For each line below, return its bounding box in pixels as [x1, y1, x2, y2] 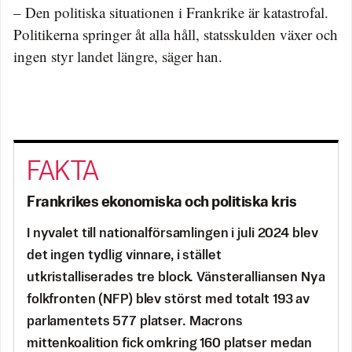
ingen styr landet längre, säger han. [13, 46, 222, 66]
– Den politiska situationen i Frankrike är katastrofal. [13, 2, 328, 22]
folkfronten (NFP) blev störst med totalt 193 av [27, 292, 310, 306]
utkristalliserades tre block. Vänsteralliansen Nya [27, 270, 325, 284]
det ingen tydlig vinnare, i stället [27, 248, 222, 262]
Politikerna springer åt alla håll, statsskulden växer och [13, 24, 338, 44]
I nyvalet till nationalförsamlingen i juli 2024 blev [27, 226, 318, 240]
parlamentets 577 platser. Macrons [27, 314, 243, 328]
